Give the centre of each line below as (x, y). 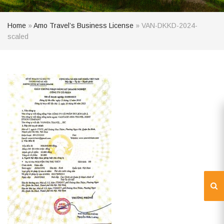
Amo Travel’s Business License (83, 25)
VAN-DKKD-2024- (169, 25)
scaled (18, 36)
